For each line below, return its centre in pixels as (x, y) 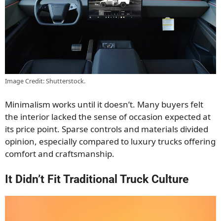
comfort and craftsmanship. (60, 154)
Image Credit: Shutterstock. (45, 81)
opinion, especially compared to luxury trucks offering (110, 142)
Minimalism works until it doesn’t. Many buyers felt (104, 105)
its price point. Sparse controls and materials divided (107, 129)
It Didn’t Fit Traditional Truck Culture (97, 179)
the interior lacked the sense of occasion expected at (108, 117)
